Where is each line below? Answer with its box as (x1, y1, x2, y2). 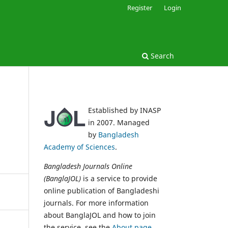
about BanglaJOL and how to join (44, 210, 156, 220)
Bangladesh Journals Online (44, 161, 132, 171)
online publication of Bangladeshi (44, 185, 159, 195)
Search (149, 50, 174, 61)
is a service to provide (81, 173, 157, 183)
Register (127, 3, 153, 12)
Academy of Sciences (44, 141, 115, 152)
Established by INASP (88, 105, 161, 115)
